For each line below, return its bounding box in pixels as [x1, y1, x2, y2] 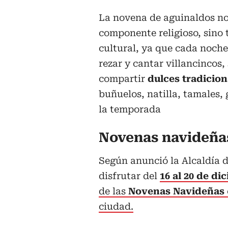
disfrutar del [99, 170, 160, 182]
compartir [99, 73, 148, 84]
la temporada [99, 104, 161, 115]
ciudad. [99, 201, 133, 212]
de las [99, 186, 128, 197]
